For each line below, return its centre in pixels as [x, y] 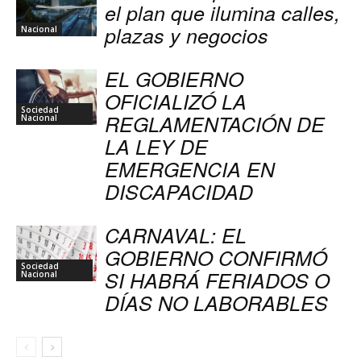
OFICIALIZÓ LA [176, 102]
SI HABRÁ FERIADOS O [217, 280]
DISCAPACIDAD [179, 192]
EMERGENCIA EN [190, 169]
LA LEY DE [156, 147]
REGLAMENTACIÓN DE [215, 124]
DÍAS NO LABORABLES [216, 303]
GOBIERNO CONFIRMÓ [216, 258]
